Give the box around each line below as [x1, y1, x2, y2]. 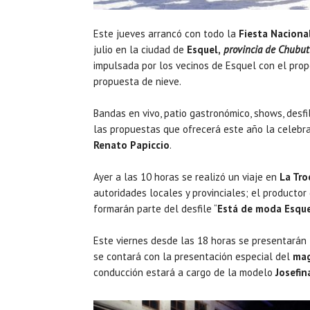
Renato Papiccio [93, 138, 170, 152]
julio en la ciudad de [93, 42, 187, 56]
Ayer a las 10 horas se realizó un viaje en [93, 170, 280, 183]
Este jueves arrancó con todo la [93, 26, 239, 40]
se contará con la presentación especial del [93, 249, 293, 263]
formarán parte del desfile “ [93, 201, 217, 215]
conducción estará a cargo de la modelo [93, 265, 273, 279]
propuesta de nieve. [93, 74, 181, 88]
